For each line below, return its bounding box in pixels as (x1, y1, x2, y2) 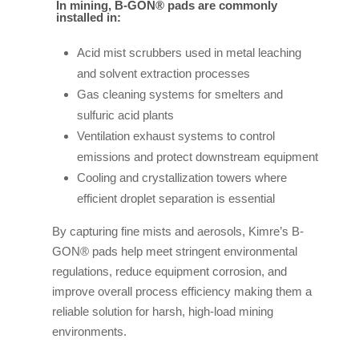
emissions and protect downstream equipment (76, 149, 318, 163)
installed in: (55, 10, 121, 24)
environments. (51, 324, 127, 338)
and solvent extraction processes (76, 66, 250, 80)
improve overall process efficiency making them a (51, 284, 312, 298)
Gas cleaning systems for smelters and (76, 87, 283, 101)
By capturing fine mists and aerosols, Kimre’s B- (51, 224, 304, 238)
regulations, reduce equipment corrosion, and (51, 264, 287, 278)
